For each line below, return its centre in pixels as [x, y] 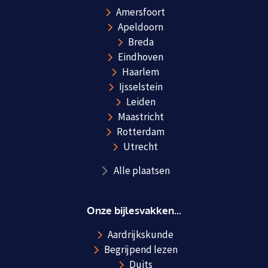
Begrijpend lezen [141, 250]
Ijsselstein [141, 87]
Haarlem [141, 72]
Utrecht [141, 147]
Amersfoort [141, 12]
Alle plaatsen [142, 171]
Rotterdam [141, 132]
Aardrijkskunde [141, 235]
